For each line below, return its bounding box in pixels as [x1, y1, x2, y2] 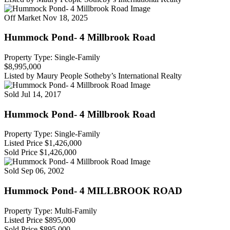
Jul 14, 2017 [21, 89, 61, 99]
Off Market [4, 13, 41, 22]
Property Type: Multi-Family [4, 206, 97, 215]
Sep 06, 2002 [21, 166, 64, 176]
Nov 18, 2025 [43, 13, 88, 22]
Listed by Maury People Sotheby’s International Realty [4, 71, 182, 80]
